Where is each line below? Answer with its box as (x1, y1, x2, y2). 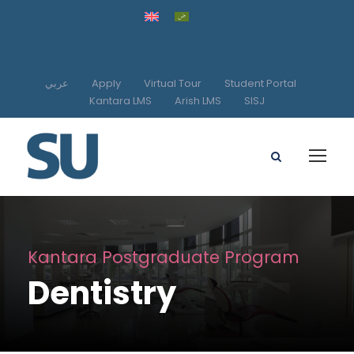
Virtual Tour (144, 75, 201, 91)
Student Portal (224, 75, 296, 91)
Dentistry (28, 271, 176, 316)
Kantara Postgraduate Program (28, 246, 299, 269)
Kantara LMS (89, 92, 152, 108)
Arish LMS (175, 92, 221, 108)
